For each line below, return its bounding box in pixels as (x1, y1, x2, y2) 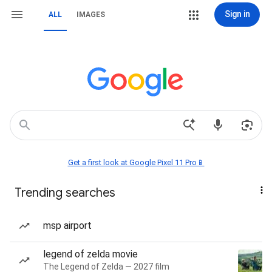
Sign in (224, 9, 250, 19)
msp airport (43, 220, 92, 231)
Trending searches (15, 185, 115, 200)
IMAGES (76, 10, 105, 19)
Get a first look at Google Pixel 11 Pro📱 (67, 158, 205, 167)
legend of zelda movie (43, 248, 138, 260)
